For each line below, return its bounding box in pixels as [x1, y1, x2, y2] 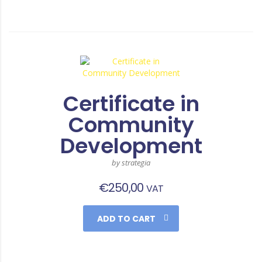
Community [68, 109, 194, 140]
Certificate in [63, 88, 199, 119]
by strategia [112, 157, 150, 168]
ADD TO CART [97, 212, 156, 225]
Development [60, 130, 202, 161]
